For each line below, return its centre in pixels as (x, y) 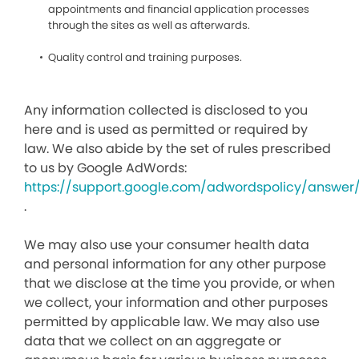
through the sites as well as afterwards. (149, 25)
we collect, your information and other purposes (176, 303)
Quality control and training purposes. (145, 57)
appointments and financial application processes (179, 9)
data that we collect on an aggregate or (153, 341)
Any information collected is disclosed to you (166, 110)
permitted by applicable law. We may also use (172, 322)
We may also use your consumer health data (167, 245)
